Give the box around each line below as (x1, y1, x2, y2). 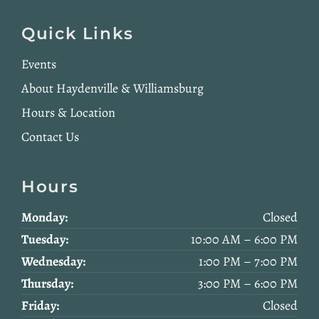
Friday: (21, 296, 59, 314)
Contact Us (21, 128, 79, 146)
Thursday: (21, 274, 73, 292)
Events (21, 56, 56, 73)
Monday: (21, 208, 68, 226)
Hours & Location (21, 104, 115, 122)
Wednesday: (21, 252, 85, 270)
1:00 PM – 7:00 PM (199, 252, 298, 270)
